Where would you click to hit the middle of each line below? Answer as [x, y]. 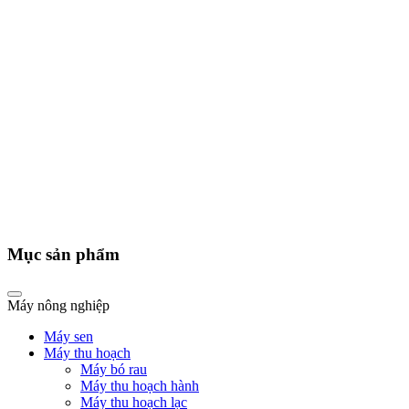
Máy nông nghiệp [58, 306]
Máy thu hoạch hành [140, 386]
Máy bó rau [114, 370]
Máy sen [68, 337]
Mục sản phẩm [63, 254]
